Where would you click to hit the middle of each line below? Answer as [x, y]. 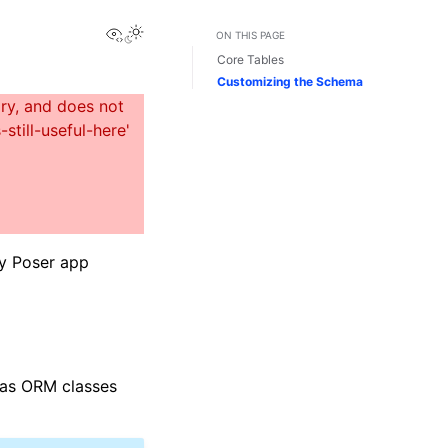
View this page [179, 32]
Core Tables [250, 60]
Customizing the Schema [290, 81]
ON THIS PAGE [250, 35]
